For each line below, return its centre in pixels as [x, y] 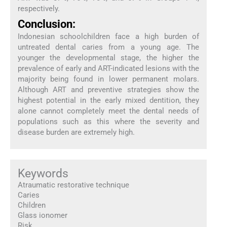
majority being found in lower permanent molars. [108, 79]
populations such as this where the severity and [108, 121]
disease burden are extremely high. [76, 132]
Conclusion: [46, 24]
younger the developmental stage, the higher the [108, 58]
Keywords [43, 174]
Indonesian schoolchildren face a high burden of [108, 36]
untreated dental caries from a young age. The [108, 47]
